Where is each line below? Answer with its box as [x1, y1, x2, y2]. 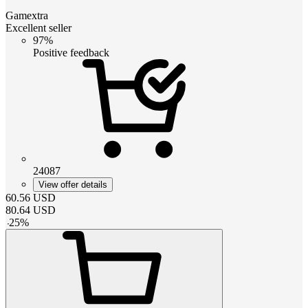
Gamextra [5, 9, 48, 21]
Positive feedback [33, 46, 109, 58]
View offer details [38, 179, 107, 190]
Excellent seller [5, 21, 71, 34]
